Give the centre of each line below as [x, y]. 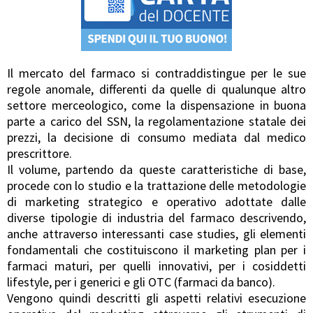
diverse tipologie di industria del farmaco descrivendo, [156, 217]
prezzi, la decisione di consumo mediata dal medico [156, 137]
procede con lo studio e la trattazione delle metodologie [156, 185]
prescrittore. [39, 153]
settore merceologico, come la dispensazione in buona [156, 105]
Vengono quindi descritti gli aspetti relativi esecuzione [156, 298]
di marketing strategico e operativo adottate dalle [156, 201]
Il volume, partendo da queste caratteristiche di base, [156, 169]
